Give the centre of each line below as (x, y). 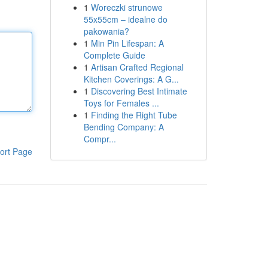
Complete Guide (114, 55)
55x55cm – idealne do (125, 19)
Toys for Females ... (121, 103)
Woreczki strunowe (127, 7)
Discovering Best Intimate (139, 91)
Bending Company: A (124, 127)
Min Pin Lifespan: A (127, 43)
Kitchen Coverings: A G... (131, 79)
